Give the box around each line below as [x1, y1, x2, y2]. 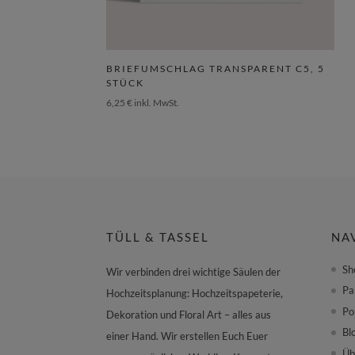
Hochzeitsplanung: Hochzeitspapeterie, [106, 286, 284, 300]
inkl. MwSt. [134, 97, 180, 109]
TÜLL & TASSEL [106, 229, 210, 244]
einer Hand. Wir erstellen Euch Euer [106, 329, 269, 342]
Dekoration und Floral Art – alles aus [106, 307, 272, 321]
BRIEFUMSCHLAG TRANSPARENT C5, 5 [106, 63, 326, 75]
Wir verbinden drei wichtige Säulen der [106, 265, 281, 278]
